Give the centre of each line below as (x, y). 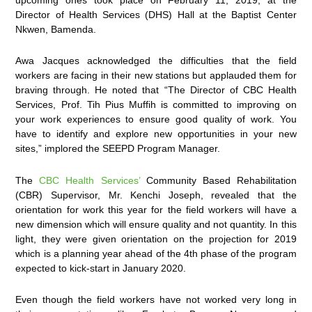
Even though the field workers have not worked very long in (156, 300)
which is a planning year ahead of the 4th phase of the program (156, 253)
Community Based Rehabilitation (218, 180)
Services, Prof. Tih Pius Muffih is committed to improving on (156, 105)
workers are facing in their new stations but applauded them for (156, 76)
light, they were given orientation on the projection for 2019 (156, 239)
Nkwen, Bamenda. (56, 29)
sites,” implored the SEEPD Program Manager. (118, 149)
